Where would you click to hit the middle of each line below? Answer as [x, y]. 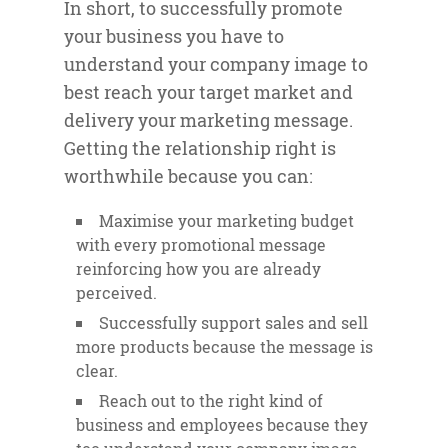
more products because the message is [224, 347]
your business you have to [174, 37]
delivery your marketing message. [208, 121]
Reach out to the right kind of [211, 401]
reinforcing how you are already [198, 269]
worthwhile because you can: [188, 177]
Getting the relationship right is [200, 149]
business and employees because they [222, 425]
